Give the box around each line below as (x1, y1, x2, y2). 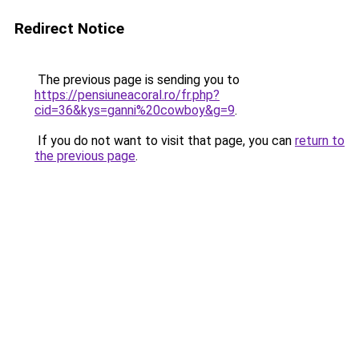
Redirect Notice (14, 19, 124, 38)
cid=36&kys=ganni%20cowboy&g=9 (34, 103, 235, 118)
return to (295, 133, 345, 148)
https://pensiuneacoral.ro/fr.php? (34, 87, 220, 103)
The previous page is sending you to (34, 72, 240, 87)
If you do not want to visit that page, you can (34, 133, 295, 148)
